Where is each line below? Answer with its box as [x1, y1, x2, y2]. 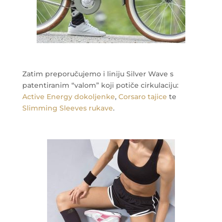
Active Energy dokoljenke [22, 92, 115, 101]
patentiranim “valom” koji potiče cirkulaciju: [22, 80, 178, 90]
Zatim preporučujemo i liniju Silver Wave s [22, 69, 173, 78]
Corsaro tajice [118, 92, 167, 101]
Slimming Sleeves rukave [22, 103, 113, 112]
